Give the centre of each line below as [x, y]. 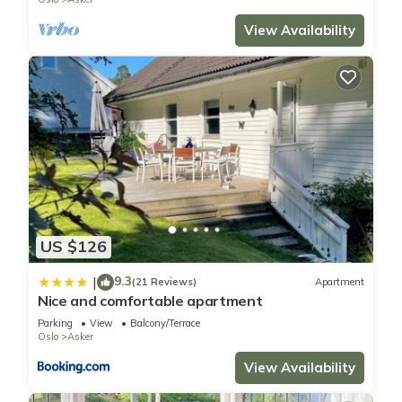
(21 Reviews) [164, 282]
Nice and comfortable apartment [150, 300]
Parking [55, 323]
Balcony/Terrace [165, 323]
